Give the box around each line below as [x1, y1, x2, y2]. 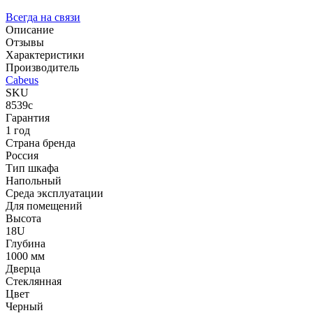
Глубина [6, 237, 45, 249]
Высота [6, 212, 41, 224]
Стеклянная [6, 275, 61, 287]
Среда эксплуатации [6, 187, 103, 199]
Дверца [6, 262, 41, 275]
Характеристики [6, 48, 85, 61]
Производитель [6, 61, 79, 73]
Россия [6, 149, 38, 161]
